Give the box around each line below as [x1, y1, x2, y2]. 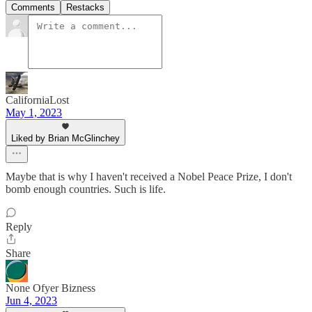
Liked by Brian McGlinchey [11, 132, 120, 143]
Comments [11, 1, 55, 13]
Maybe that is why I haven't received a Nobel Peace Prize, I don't [6, 170, 292, 182]
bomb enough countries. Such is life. [6, 182, 166, 195]
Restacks [66, 1, 104, 13]
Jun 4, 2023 [6, 294, 57, 306]
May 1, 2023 [6, 106, 62, 118]
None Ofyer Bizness [6, 281, 95, 294]
